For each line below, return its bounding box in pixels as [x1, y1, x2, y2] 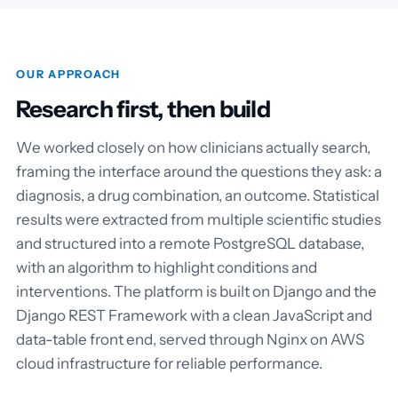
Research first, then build [16, 94, 270, 123]
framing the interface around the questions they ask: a [16, 162, 382, 180]
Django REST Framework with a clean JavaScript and [16, 306, 372, 324]
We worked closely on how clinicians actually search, [16, 138, 370, 156]
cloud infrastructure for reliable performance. [16, 354, 322, 372]
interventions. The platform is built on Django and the [16, 282, 377, 300]
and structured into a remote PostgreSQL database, [16, 234, 364, 252]
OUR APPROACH [16, 67, 121, 81]
